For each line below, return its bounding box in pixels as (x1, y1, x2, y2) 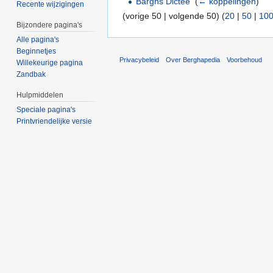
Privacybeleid (119, 56, 159, 64)
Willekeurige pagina (16, 58, 83, 68)
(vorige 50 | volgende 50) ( (122, 10, 225, 21)
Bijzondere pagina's (16, 21, 83, 30)
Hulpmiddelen (16, 91, 64, 100)
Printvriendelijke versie (16, 116, 93, 126)
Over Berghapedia (166, 56, 221, 64)
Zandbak (16, 70, 46, 79)
